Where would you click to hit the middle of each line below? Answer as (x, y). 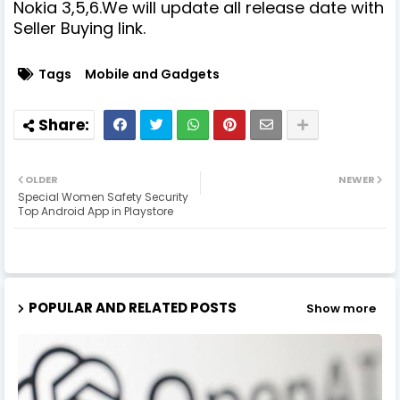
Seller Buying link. (82, 29)
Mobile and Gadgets (152, 75)
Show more (341, 308)
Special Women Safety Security (103, 197)
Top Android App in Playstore (96, 212)
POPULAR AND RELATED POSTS (133, 308)
